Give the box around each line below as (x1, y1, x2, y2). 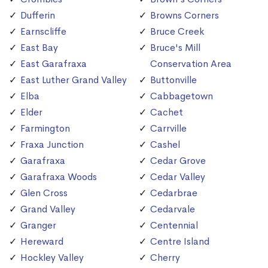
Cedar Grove (150, 154, 206, 167)
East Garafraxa (20, 57, 87, 71)
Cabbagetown (150, 90, 213, 103)
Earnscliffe (20, 25, 66, 38)
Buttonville (150, 74, 197, 87)
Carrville (150, 122, 187, 135)
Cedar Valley (150, 170, 205, 184)
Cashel (150, 138, 180, 151)
